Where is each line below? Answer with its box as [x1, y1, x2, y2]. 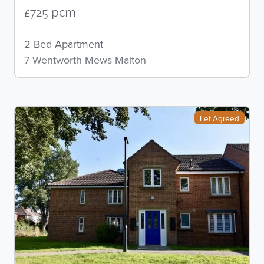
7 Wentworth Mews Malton [24, 52, 146, 67]
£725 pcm [24, 6, 76, 20]
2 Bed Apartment [24, 36, 103, 51]
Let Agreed [200, 112, 240, 124]
